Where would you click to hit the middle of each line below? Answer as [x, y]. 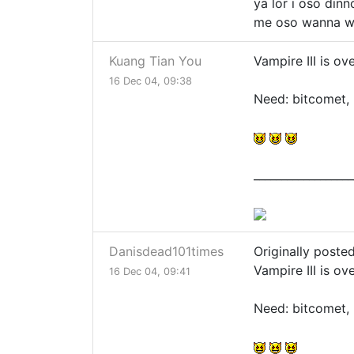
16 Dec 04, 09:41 [150, 272]
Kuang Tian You [155, 61]
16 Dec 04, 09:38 [151, 81]
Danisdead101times [166, 252]
